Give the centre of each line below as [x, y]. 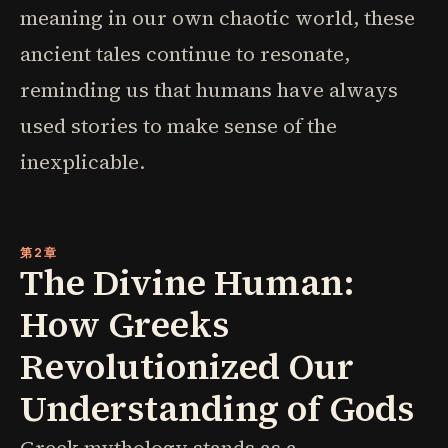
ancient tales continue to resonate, [185, 54]
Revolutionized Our [187, 366]
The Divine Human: [187, 282]
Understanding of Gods [217, 408]
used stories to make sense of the [178, 126]
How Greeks [124, 324]
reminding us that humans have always [209, 90]
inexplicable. [82, 162]
